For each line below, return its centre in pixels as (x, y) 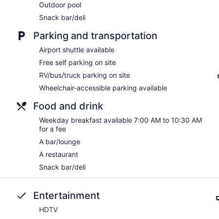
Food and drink (68, 106)
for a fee (53, 129)
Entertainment (66, 196)
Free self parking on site (77, 62)
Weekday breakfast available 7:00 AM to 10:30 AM (120, 120)
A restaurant (59, 154)
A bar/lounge (60, 142)
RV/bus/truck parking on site (85, 75)
